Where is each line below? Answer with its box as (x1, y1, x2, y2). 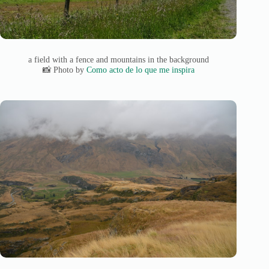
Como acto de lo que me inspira (86, 64, 195, 74)
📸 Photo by (42, 64, 86, 74)
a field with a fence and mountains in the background (28, 54, 209, 64)
